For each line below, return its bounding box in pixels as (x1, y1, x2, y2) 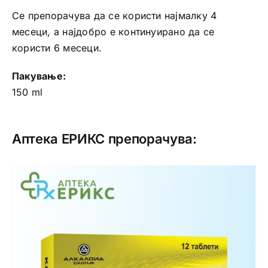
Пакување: (11, 69, 66, 82)
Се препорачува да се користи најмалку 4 (11, 9, 217, 22)
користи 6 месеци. (11, 41, 102, 54)
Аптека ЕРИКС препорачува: (11, 130, 197, 147)
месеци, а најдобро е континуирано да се (11, 25, 215, 38)
